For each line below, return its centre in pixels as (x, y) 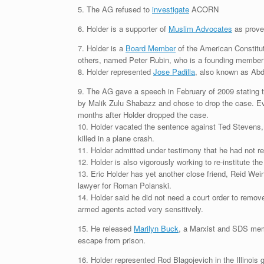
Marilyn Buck (156, 228)
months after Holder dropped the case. (143, 114)
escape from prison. (112, 240)
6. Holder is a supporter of (123, 28)
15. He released (106, 228)
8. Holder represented (115, 71)
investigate (171, 9)
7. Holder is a (102, 48)
